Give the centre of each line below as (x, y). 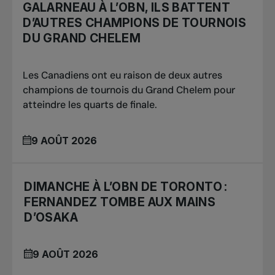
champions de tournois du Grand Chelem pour (129, 90)
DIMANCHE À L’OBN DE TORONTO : (126, 186)
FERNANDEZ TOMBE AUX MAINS (120, 202)
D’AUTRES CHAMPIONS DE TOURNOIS (135, 23)
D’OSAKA (51, 217)
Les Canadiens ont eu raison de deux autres (123, 75)
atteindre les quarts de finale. (90, 104)
